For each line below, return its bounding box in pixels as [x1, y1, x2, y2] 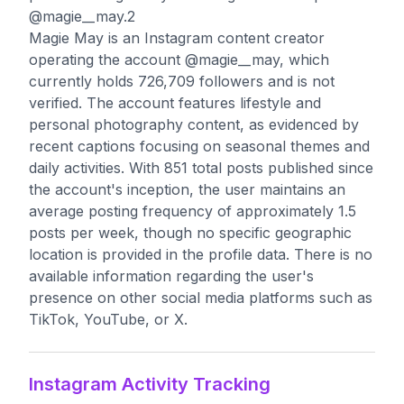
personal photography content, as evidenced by [29, 115, 359, 133]
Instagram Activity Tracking [29, 373, 271, 395]
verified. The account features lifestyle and [29, 94, 321, 112]
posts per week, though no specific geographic [29, 224, 352, 242]
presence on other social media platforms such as [29, 289, 372, 307]
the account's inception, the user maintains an [29, 180, 345, 198]
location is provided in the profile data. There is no [29, 245, 372, 263]
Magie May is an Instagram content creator [29, 29, 325, 47]
